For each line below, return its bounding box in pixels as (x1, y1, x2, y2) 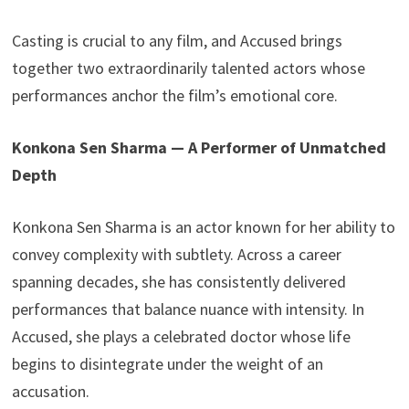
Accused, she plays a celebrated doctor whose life (11, 326, 351, 348)
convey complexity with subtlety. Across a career (11, 244, 341, 266)
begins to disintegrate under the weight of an (11, 353, 323, 375)
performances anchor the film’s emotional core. (11, 85, 338, 107)
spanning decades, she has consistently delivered (11, 271, 346, 293)
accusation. (11, 381, 93, 403)
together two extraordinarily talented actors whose (11, 58, 365, 79)
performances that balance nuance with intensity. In (11, 299, 364, 320)
